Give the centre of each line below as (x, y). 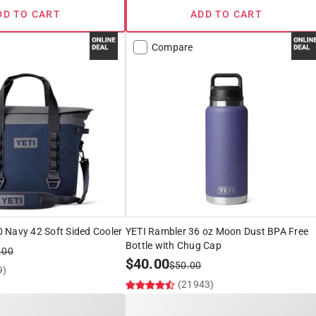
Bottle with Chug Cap (173, 246)
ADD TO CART (226, 14)
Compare (172, 48)
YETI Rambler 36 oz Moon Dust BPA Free (217, 232)
